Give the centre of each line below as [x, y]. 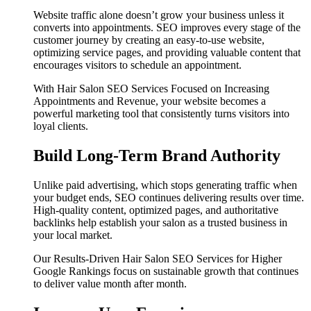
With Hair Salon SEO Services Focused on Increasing [151, 88]
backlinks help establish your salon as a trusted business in [160, 222]
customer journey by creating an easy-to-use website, [149, 40]
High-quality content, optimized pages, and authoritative [156, 210]
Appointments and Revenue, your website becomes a [150, 101]
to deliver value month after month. [110, 283]
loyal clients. [61, 126]
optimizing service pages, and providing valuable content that [167, 52]
